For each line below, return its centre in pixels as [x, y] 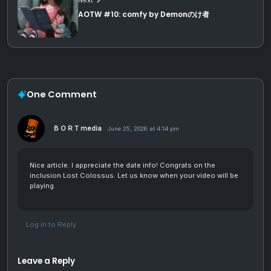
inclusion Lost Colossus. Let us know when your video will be [134, 176]
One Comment [62, 95]
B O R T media [78, 129]
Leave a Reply [46, 261]
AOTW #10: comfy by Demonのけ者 [144, 14]
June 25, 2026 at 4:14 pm [143, 129]
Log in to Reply [51, 225]
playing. [43, 186]
